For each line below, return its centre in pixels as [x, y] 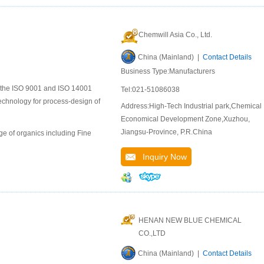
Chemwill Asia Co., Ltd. [175, 35]
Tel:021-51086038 [150, 90]
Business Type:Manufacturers [168, 71]
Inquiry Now [161, 157]
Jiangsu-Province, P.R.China [166, 132]
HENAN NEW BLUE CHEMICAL [190, 220]
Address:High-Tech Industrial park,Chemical [191, 106]
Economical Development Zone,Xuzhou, [185, 119]
